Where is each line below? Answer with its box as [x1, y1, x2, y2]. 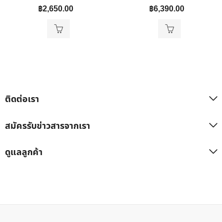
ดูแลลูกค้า [5, 146, 43, 160]
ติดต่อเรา [5, 93, 39, 107]
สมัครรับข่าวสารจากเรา [5, 119, 90, 133]
